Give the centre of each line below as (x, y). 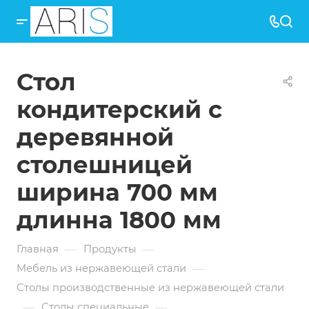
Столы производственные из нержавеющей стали (150, 288)
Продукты (110, 249)
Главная (38, 249)
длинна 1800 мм (119, 220)
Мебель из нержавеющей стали (101, 268)
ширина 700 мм (117, 192)
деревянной (95, 137)
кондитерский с (119, 110)
